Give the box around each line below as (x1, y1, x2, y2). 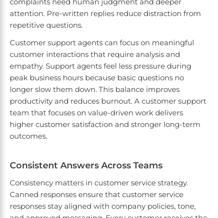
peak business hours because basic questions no (10, 73, 184, 83)
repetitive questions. (10, 20, 83, 30)
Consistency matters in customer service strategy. (10, 178, 188, 188)
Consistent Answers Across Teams (10, 160, 163, 171)
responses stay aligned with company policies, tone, (10, 201, 196, 211)
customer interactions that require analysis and (10, 50, 180, 59)
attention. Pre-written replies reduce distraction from (10, 9, 201, 18)
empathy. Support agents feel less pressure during (10, 61, 191, 71)
